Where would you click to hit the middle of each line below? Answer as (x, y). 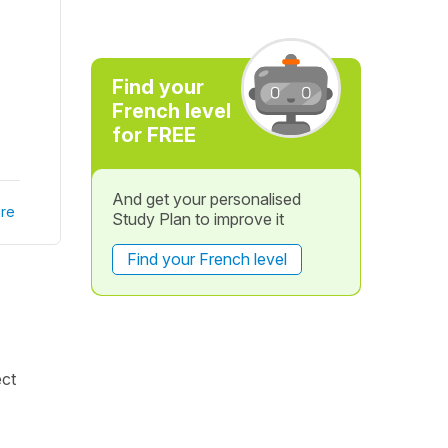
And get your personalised (206, 199)
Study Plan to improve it (197, 219)
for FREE (153, 135)
